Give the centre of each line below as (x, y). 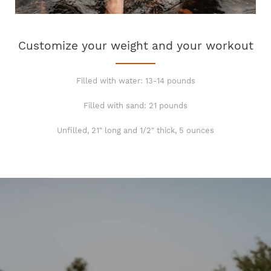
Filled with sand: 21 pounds (135, 105)
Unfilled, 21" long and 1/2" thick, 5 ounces (135, 130)
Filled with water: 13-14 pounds (135, 80)
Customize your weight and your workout (135, 45)
